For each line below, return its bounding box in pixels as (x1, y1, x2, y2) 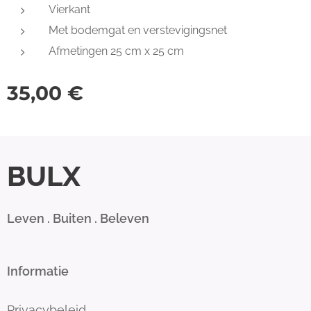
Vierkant (49, 2, 90, 16)
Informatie (7, 264, 69, 279)
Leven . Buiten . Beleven (7, 211, 149, 226)
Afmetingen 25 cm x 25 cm (49, 44, 184, 58)
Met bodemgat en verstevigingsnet (49, 23, 227, 37)
